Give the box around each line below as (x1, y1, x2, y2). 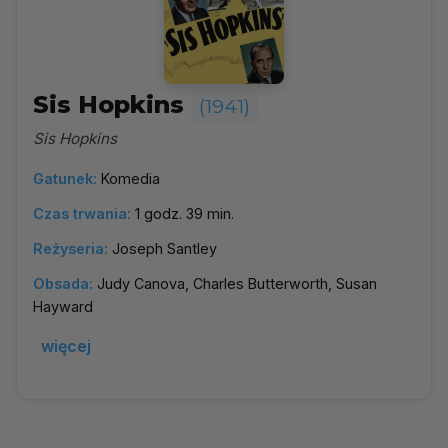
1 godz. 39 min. (135, 205, 234, 222)
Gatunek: (33, 170, 97, 187)
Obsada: (33, 275, 93, 292)
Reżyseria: (33, 240, 108, 257)
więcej (41, 336, 91, 356)
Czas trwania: (33, 205, 131, 222)
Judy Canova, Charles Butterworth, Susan (97, 275, 377, 292)
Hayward (33, 298, 93, 315)
